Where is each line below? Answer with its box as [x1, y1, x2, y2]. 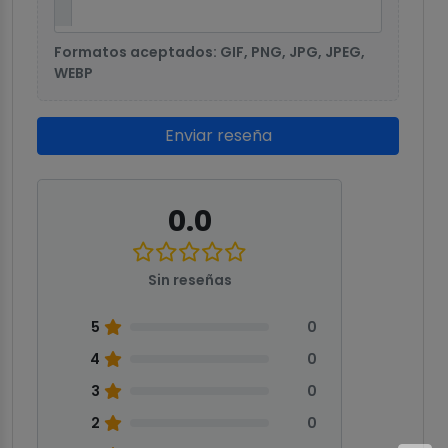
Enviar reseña [164, 124, 272, 148]
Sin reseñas [147, 270, 232, 291]
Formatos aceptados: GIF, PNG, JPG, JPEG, [54, 42, 365, 63]
